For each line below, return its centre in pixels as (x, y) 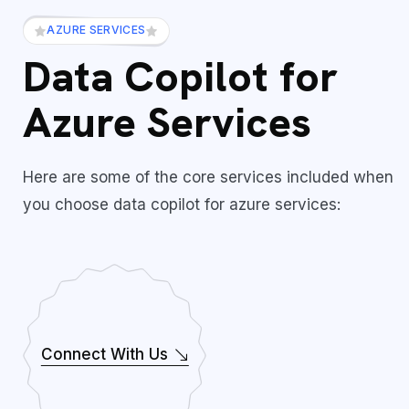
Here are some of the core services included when (209, 177)
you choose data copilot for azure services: (182, 204)
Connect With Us (104, 354)
